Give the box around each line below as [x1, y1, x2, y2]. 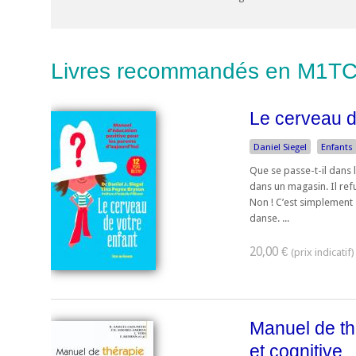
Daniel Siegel [253, 141, 307, 153]
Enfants [321, 141, 353, 153]
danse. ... [250, 212, 289, 225]
